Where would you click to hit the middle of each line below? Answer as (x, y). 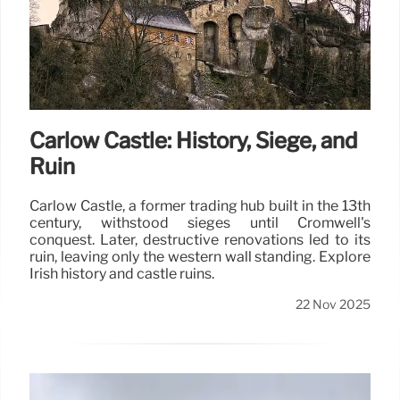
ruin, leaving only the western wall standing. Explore (200, 256)
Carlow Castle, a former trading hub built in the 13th (200, 205)
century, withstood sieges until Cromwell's (200, 222)
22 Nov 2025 (333, 304)
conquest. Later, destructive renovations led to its (200, 239)
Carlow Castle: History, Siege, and (193, 140)
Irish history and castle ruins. (122, 273)
